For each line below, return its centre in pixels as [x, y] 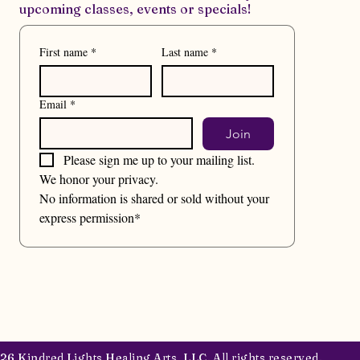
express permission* [90, 217]
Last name [185, 52]
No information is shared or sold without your [154, 198]
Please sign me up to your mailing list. [159, 160]
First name [63, 52]
